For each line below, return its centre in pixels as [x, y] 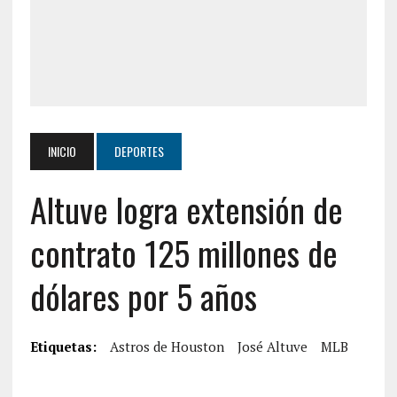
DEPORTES [139, 151]
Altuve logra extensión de [186, 209]
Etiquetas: [63, 346]
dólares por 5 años [143, 296]
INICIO [62, 151]
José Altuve [272, 346]
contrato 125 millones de [183, 253]
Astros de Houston [167, 346]
